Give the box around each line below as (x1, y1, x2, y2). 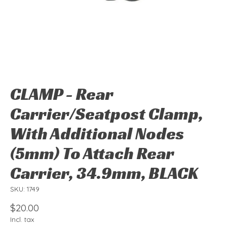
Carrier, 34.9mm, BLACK (10, 163, 198, 184)
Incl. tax (10, 215, 34, 223)
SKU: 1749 (10, 185, 40, 194)
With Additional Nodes (10, 123, 184, 144)
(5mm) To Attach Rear (10, 143, 174, 164)
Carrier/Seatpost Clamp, (10, 103, 203, 125)
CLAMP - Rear (10, 84, 113, 105)
